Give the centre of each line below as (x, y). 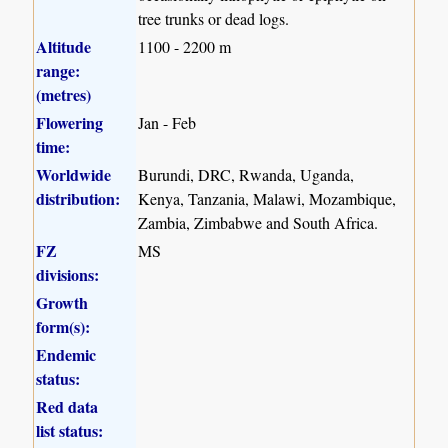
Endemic (66, 354)
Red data (67, 406)
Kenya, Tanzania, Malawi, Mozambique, (267, 198)
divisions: (68, 274)
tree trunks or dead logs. (214, 18)
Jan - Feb (167, 122)
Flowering (70, 122)
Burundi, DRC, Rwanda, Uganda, (246, 174)
